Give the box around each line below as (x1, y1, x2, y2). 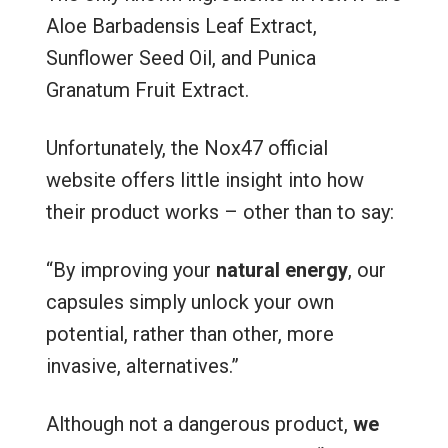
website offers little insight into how (45, 168, 364, 192)
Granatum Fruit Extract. (45, 78, 249, 102)
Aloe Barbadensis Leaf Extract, (45, 14, 317, 38)
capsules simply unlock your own (45, 290, 334, 314)
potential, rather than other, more (45, 322, 334, 346)
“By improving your (45, 258, 216, 282)
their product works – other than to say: (45, 200, 394, 224)
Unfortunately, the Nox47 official (45, 136, 328, 160)
